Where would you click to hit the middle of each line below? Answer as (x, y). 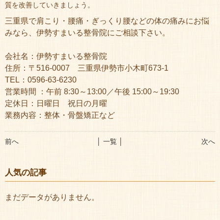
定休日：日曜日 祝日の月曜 (56, 103)
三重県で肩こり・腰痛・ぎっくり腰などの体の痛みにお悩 (107, 21)
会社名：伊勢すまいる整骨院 (56, 56)
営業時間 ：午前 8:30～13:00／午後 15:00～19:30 (92, 92)
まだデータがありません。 (52, 197)
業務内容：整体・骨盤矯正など (60, 115)
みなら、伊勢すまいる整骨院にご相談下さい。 (87, 33)
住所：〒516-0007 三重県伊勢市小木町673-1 (87, 68)
